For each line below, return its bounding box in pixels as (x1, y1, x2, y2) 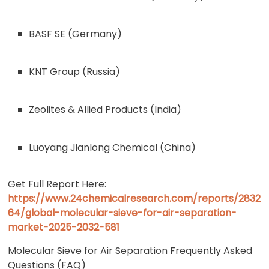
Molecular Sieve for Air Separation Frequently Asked (8, 244, 253, 258)
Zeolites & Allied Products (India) (29, 103, 182, 116)
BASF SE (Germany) (29, 27, 122, 41)
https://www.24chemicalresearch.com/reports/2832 (8, 192, 261, 205)
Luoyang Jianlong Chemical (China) (29, 141, 196, 154)
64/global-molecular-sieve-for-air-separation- (8, 206, 237, 220)
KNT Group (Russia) (29, 65, 121, 79)
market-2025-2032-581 (8, 220, 120, 234)
